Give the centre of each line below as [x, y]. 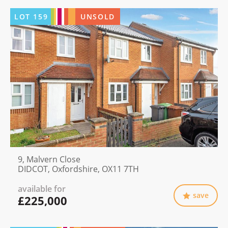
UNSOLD [98, 17]
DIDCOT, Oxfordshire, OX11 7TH [78, 169]
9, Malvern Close [49, 160]
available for [42, 189]
